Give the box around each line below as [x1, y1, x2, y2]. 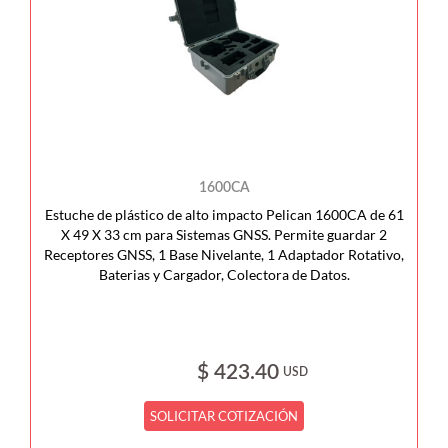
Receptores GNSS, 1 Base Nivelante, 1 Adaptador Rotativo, [44, 246, 404, 263]
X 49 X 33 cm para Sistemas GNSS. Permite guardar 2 [61, 226, 387, 243]
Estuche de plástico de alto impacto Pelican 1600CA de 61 [44, 206, 404, 223]
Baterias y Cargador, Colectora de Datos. [98, 266, 350, 283]
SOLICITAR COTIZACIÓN [150, 408, 299, 424]
